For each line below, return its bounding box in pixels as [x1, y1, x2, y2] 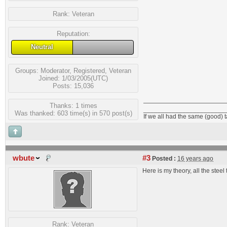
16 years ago [177, 155, 213, 162]
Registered [73, 66, 105, 74]
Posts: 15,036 [53, 82, 94, 90]
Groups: [15, 66, 41, 74]
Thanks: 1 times [49, 101, 97, 109]
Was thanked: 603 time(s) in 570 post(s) [14, 109, 132, 117]
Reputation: [56, 30, 90, 37]
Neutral [31, 43, 54, 51]
